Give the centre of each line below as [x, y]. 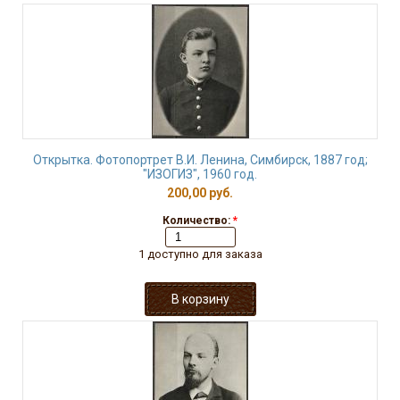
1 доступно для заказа [200, 254]
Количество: [198, 221]
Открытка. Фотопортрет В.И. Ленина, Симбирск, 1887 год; [200, 160]
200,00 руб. [200, 193]
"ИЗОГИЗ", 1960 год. [200, 174]
